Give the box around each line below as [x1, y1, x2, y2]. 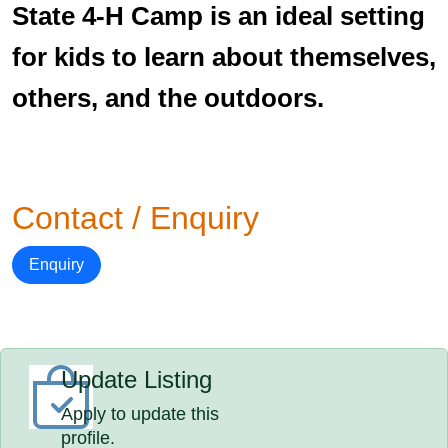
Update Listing [61, 366, 213, 393]
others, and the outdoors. [12, 83, 324, 113]
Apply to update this [61, 404, 220, 424]
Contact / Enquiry [12, 200, 259, 236]
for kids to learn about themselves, [12, 42, 436, 72]
